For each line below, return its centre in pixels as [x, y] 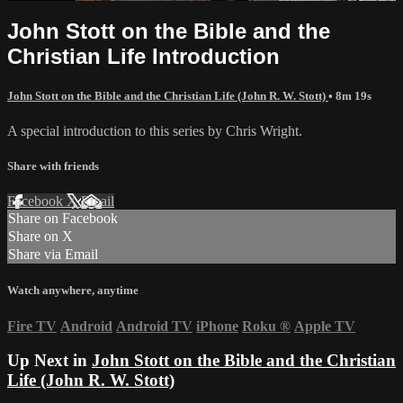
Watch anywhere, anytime [73, 291]
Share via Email [53, 255]
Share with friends [53, 166]
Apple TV [325, 326]
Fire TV [32, 326]
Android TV [154, 326]
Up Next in [49, 361]
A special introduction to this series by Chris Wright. [155, 130]
